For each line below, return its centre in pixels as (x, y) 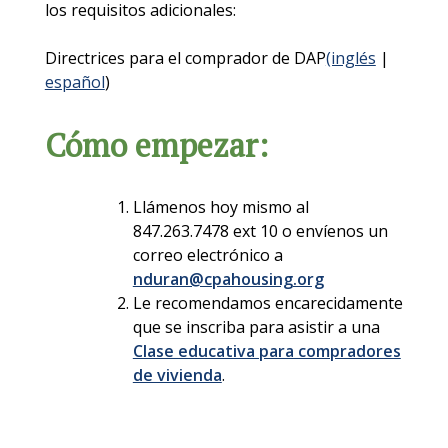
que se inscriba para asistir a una (256, 327)
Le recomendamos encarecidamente (267, 303)
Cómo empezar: (156, 144)
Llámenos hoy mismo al (220, 207)
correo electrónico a (207, 255)
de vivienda (177, 375)
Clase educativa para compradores (266, 351)
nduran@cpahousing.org (228, 279)
